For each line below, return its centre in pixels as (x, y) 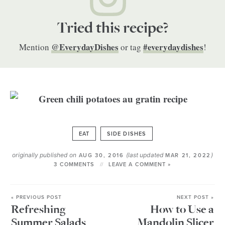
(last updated (146, 155)
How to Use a (182, 209)
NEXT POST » (195, 197)
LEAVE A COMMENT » (140, 164)
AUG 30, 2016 (101, 155)
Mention (35, 47)
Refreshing (38, 209)
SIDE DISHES (127, 134)
